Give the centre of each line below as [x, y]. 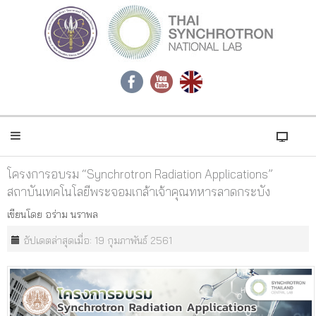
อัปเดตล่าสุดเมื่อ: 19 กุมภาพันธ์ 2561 [98, 241]
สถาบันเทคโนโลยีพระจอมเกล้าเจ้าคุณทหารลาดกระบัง [139, 192]
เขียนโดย [26, 214]
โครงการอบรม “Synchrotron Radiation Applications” [140, 174]
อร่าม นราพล [72, 214]
